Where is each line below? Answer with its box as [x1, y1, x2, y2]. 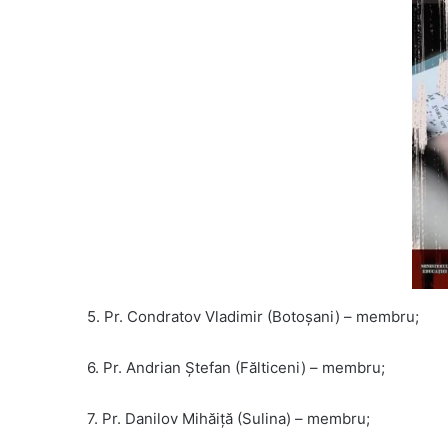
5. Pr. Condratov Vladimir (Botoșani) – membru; [87, 307, 419, 327]
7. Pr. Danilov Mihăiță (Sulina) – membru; [87, 409, 370, 429]
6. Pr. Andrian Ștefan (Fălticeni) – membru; [87, 358, 385, 378]
